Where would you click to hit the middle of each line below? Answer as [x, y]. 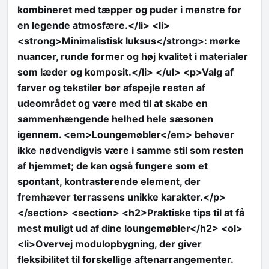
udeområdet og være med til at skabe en [113, 104]
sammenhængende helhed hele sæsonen [115, 119]
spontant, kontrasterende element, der [109, 182]
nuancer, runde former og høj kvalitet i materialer [133, 57]
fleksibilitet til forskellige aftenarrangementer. [125, 260]
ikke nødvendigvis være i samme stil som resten [131, 150]
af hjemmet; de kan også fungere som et [113, 166]
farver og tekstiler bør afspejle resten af [111, 88]
